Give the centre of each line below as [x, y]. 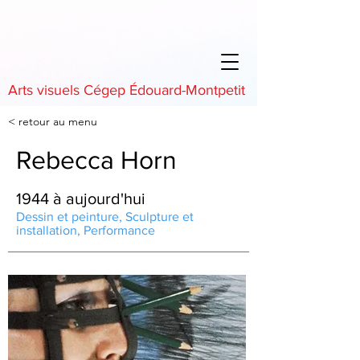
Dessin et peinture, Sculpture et [105, 217]
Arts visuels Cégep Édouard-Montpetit [127, 90]
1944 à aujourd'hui [81, 198]
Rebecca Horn [96, 160]
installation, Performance [86, 230]
